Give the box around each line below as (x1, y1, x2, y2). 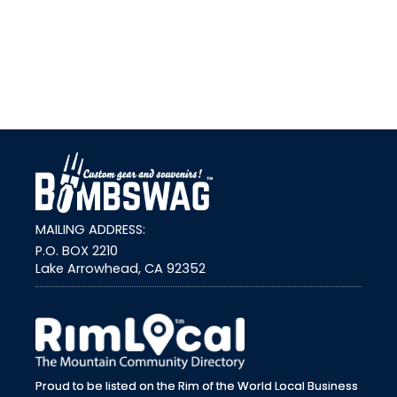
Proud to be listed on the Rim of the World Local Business (35, 377, 358, 394)
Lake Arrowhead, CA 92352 (35, 259, 206, 277)
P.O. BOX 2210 (35, 241, 118, 260)
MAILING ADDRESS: (35, 220, 145, 238)
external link (243, 303, 318, 322)
